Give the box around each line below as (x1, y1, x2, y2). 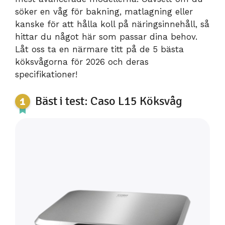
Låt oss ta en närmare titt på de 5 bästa (15, 44, 184, 55)
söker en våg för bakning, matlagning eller (15, 7, 193, 17)
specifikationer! (15, 69, 77, 80)
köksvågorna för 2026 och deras (15, 57, 149, 67)
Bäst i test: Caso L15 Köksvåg (35, 93, 182, 108)
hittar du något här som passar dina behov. (15, 32, 197, 42)
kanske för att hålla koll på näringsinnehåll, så (15, 19, 209, 30)
